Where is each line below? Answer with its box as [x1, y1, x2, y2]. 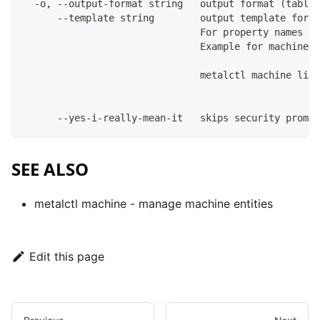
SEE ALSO [11, 157, 89, 181]
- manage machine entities [126, 196, 273, 211]
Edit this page [29, 249, 104, 264]
